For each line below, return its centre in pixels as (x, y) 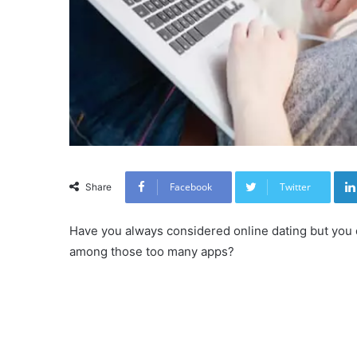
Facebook (191, 186)
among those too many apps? (152, 251)
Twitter (295, 186)
